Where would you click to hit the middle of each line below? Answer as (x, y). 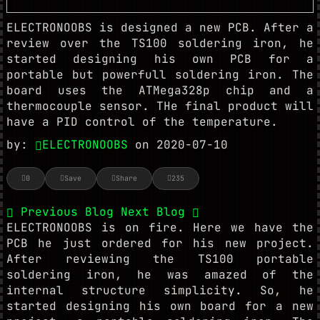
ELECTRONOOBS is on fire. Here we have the (160, 227)
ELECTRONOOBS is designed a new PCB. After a (160, 27)
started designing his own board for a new (160, 306)
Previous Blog (67, 212)
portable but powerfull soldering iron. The (160, 75)
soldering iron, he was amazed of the (160, 275)
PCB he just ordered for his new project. (160, 243)
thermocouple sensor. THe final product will (160, 106)
